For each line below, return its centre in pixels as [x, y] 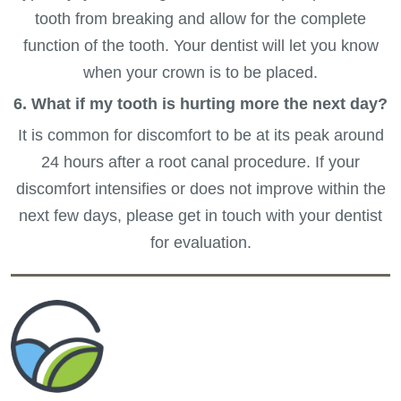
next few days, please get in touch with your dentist [200, 215]
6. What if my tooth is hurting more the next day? [200, 103]
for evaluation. [200, 242]
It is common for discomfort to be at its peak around [200, 135]
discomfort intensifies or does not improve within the [200, 188]
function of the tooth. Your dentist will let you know [200, 45]
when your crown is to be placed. [200, 72]
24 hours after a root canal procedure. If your [200, 162]
